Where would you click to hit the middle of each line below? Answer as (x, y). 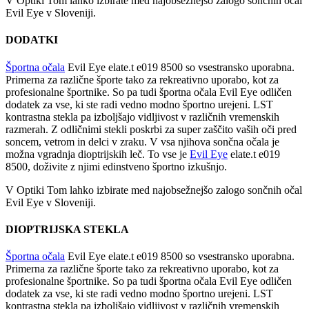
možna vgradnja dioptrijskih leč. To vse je (98, 154)
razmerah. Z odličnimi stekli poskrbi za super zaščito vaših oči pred (151, 129)
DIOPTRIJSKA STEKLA (67, 229)
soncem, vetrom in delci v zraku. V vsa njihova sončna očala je (142, 141)
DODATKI (32, 40)
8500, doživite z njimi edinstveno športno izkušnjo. (116, 166)
